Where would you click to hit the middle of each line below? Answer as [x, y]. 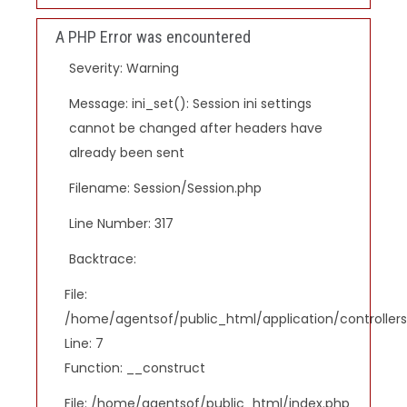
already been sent [127, 153]
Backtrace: [103, 259]
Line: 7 [84, 343]
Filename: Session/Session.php [165, 188]
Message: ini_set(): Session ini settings [190, 104]
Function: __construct [135, 368]
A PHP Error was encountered [153, 37]
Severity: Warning [124, 68]
